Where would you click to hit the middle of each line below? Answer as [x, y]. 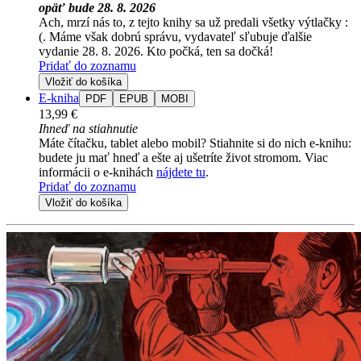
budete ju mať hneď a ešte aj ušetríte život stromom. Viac [183, 158]
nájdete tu [181, 172]
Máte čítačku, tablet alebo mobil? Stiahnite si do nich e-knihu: [195, 143]
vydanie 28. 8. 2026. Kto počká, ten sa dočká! [156, 52]
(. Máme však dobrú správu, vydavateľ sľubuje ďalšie [175, 37]
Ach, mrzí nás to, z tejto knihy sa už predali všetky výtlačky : [193, 23]
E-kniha [59, 98]
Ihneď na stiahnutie [88, 129]
